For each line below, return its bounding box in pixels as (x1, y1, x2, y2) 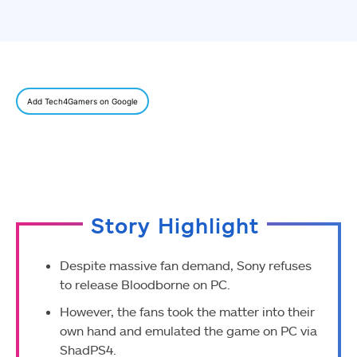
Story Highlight (91, 213, 259, 238)
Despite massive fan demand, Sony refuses (60, 257, 312, 273)
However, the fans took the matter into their (60, 304, 315, 320)
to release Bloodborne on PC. (60, 277, 230, 292)
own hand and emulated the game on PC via (60, 323, 317, 339)
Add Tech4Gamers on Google (27, 96, 138, 107)
